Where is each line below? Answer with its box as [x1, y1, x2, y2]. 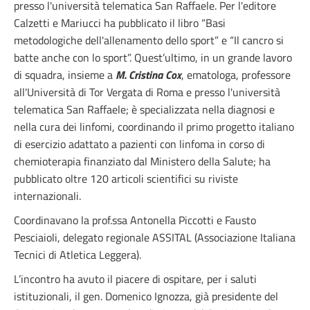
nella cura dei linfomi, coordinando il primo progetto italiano [14, 118, 294, 135]
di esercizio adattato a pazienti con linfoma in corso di [14, 136, 265, 152]
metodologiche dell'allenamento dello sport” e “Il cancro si [14, 32, 284, 48]
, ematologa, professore [181, 66, 291, 83]
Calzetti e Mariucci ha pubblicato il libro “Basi [14, 15, 226, 31]
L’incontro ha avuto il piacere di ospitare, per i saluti [14, 271, 257, 287]
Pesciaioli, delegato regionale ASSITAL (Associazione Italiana [14, 229, 295, 246]
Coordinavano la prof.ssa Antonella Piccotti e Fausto [14, 212, 256, 228]
